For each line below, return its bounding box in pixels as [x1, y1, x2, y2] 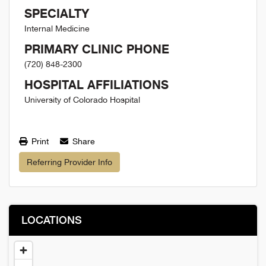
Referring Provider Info [27, 157, 112, 167]
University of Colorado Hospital [24, 95, 140, 104]
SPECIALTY [24, 6, 89, 21]
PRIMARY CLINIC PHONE [24, 42, 169, 56]
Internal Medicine [24, 24, 90, 33]
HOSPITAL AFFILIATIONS [24, 77, 169, 92]
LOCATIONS [21, 213, 82, 226]
